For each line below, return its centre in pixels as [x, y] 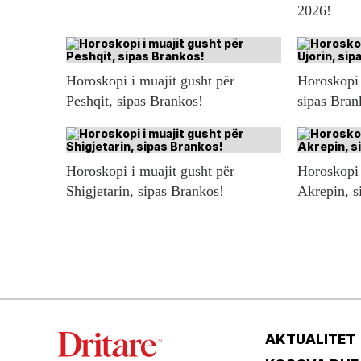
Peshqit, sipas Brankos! [135, 101]
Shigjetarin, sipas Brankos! [145, 191]
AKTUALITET [310, 340]
